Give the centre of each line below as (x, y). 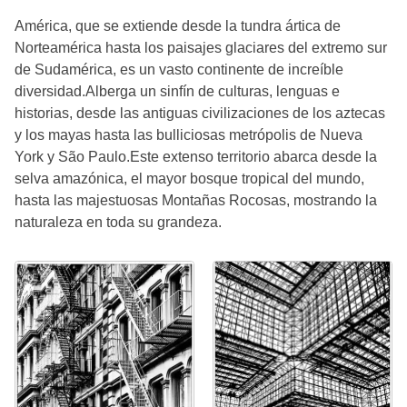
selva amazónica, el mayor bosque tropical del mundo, (189, 179)
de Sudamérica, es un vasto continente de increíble (179, 70)
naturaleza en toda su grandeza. (118, 223)
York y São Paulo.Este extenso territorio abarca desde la (196, 157)
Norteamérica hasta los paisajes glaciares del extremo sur (201, 48)
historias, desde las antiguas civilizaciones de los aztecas (200, 114)
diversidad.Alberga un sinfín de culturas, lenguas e (177, 92)
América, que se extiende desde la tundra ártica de (178, 26)
